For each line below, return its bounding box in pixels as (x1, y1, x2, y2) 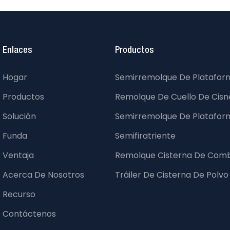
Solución (3, 110, 36, 123)
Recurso (3, 188, 35, 201)
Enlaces (3, 46, 32, 55)
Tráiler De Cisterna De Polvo (115, 169, 228, 181)
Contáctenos (3, 208, 56, 220)
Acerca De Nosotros (3, 169, 84, 181)
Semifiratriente (115, 130, 176, 142)
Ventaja (3, 149, 34, 162)
